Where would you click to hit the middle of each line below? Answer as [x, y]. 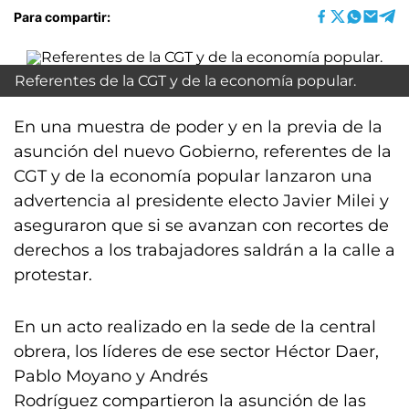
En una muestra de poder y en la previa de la [198, 127]
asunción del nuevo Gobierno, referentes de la [203, 152]
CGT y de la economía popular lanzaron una [193, 176]
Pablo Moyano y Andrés [111, 376]
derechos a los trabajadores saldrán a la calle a [204, 250]
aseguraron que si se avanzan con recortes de [201, 225]
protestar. [53, 275]
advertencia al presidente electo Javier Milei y [201, 201]
